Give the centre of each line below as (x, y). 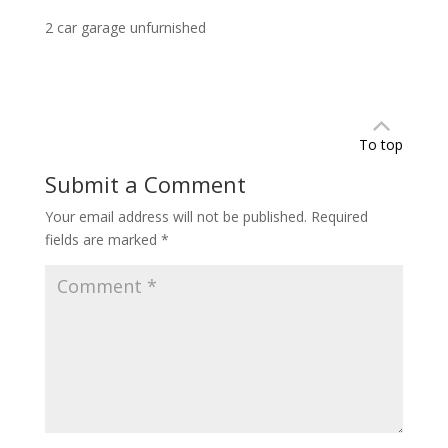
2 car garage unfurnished (125, 27)
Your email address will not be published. (175, 216)
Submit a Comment (145, 183)
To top (381, 144)
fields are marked (102, 239)
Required (339, 216)
